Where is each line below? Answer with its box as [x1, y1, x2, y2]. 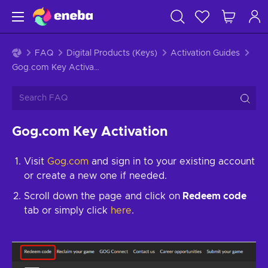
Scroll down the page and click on [24, 191, 180, 201]
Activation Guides [170, 49, 240, 57]
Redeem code [180, 191, 246, 201]
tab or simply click [24, 206, 111, 215]
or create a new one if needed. [24, 171, 167, 181]
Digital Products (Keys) [66, 49, 157, 57]
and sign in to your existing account [89, 157, 255, 166]
